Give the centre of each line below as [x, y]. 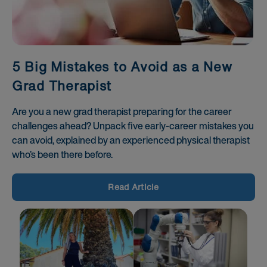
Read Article [133, 187]
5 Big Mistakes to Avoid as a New [122, 67]
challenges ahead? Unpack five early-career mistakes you [133, 126]
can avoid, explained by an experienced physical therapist [131, 140]
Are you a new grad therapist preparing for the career [122, 112]
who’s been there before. [62, 155]
